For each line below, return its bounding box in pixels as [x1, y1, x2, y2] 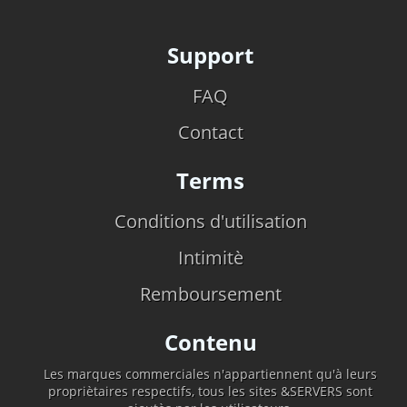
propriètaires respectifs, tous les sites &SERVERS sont [48, 382, 372, 400]
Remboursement [139, 282, 282, 306]
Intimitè [177, 245, 243, 270]
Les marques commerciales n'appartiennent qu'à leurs [44, 365, 377, 382]
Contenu [164, 327, 257, 357]
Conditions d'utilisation [114, 209, 307, 233]
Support [167, 40, 253, 70]
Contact [177, 120, 243, 144]
